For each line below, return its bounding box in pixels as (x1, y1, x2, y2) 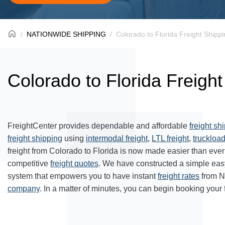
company (8, 184, 40, 193)
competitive (8, 159, 50, 168)
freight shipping (8, 134, 62, 143)
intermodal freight (86, 134, 148, 143)
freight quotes (50, 159, 98, 168)
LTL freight (152, 134, 189, 143)
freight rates (158, 172, 199, 180)
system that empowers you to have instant (8, 172, 158, 180)
